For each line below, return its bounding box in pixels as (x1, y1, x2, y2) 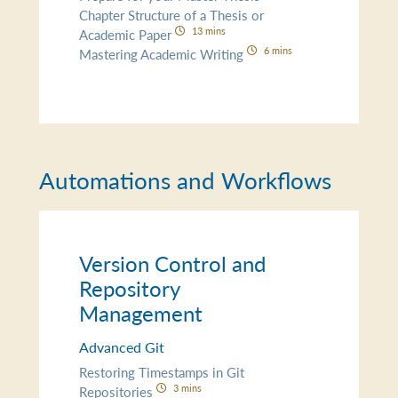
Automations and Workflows (39, 163, 332, 196)
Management (79, 298, 203, 328)
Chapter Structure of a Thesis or (79, 4, 265, 24)
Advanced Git (79, 337, 165, 357)
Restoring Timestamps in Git (79, 362, 245, 381)
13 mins (191, 22, 226, 37)
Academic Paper (79, 24, 176, 44)
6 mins (263, 42, 292, 57)
